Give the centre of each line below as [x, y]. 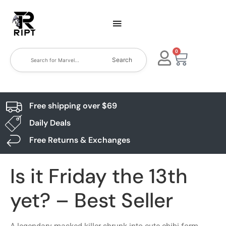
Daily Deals [50, 123]
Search [122, 60]
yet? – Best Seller [92, 200]
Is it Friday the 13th [99, 176]
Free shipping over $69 [73, 106]
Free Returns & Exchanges [79, 140]
